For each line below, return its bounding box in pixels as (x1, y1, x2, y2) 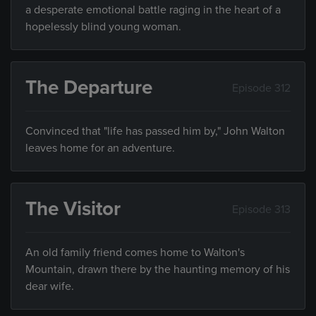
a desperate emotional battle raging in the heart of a (25, 3, 281, 17)
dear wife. (25, 279, 74, 293)
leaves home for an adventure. (25, 141, 175, 155)
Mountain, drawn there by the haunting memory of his (25, 262, 290, 276)
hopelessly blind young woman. (25, 20, 181, 34)
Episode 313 (232, 202, 291, 217)
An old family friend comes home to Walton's (25, 245, 245, 260)
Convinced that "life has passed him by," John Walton (25, 124, 285, 138)
